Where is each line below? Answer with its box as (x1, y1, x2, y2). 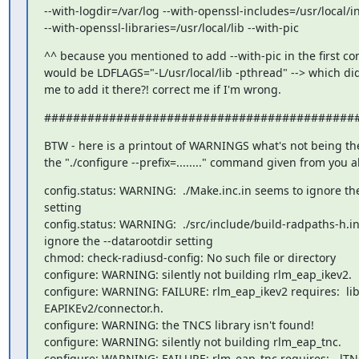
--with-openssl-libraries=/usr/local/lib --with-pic (43, 20, 299, 35)
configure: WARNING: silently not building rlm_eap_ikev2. (43, 267, 352, 282)
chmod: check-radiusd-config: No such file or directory (43, 250, 336, 265)
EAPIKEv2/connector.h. (43, 301, 163, 316)
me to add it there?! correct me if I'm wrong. (43, 82, 281, 97)
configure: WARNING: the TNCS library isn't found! (43, 317, 314, 333)
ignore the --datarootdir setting (43, 233, 213, 248)
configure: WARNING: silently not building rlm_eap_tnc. (43, 334, 341, 349)
